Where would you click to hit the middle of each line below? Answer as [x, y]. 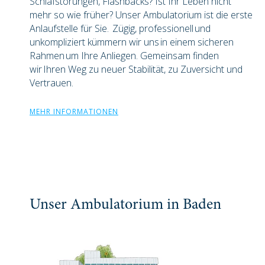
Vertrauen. [52, 83]
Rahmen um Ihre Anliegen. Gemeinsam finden [124, 56]
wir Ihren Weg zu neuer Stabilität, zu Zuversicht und [136, 70]
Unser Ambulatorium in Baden [125, 206]
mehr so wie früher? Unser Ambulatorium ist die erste [141, 15]
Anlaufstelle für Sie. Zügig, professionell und [120, 29]
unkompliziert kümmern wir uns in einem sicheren [132, 42]
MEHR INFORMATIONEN [74, 112]
